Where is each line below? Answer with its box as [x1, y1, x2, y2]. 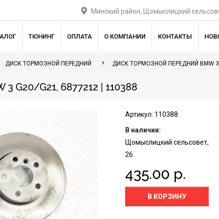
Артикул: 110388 [125, 110, 178, 118]
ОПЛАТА [66, 32, 92, 40]
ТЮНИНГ [28, 32, 55, 40]
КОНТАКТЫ [157, 32, 192, 40]
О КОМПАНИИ [104, 32, 146, 40]
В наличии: [125, 126, 161, 134]
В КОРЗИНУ [148, 193, 187, 200]
